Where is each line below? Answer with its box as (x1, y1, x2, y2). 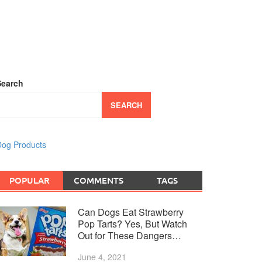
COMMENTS (73, 174, 123, 186)
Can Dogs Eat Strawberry (77, 205, 184, 219)
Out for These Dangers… (77, 229, 181, 242)
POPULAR (9, 174, 50, 186)
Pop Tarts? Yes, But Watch (77, 217, 187, 230)
